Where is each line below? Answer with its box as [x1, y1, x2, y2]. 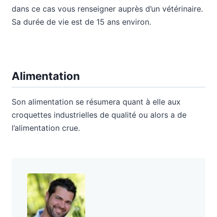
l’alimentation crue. [12, 123, 80, 133]
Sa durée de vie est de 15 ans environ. [12, 17, 151, 27]
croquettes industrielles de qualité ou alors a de [12, 109, 186, 120]
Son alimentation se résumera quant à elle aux [12, 96, 181, 107]
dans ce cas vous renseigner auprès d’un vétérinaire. [12, 4, 203, 14]
